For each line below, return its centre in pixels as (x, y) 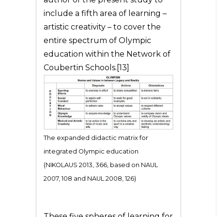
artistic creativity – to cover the (102, 27)
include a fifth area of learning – (105, 13)
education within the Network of (107, 54)
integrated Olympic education (91, 151)
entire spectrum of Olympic (97, 40)
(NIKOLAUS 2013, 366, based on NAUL (101, 165)
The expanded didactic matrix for (96, 138)
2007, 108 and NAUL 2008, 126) (90, 178)
